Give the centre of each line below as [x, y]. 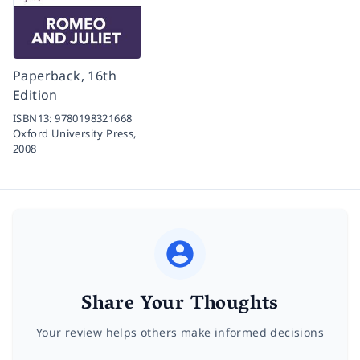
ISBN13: [34, 119]
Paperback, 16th [65, 76]
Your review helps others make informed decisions [180, 333]
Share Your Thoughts [180, 305]
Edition [35, 95]
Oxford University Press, [75, 134]
